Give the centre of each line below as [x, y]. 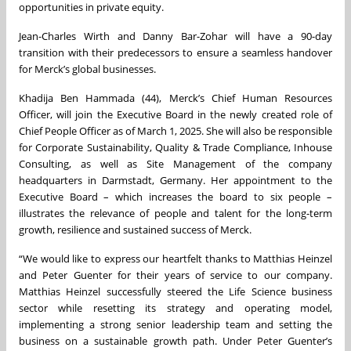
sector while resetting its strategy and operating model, [175, 308]
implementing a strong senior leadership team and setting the [175, 325]
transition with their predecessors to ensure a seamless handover [175, 53]
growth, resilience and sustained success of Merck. [135, 230]
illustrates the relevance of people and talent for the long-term [175, 213]
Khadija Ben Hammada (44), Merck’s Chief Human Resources [175, 98]
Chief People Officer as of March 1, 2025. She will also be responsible [175, 131]
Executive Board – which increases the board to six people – [175, 197]
